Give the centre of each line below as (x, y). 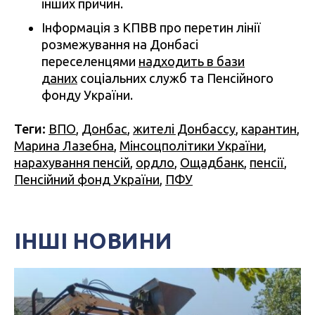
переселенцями (90, 62)
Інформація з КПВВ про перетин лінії (151, 28)
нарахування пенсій (72, 163)
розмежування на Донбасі (120, 45)
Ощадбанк (212, 163)
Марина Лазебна (64, 146)
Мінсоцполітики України (192, 146)
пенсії (267, 163)
